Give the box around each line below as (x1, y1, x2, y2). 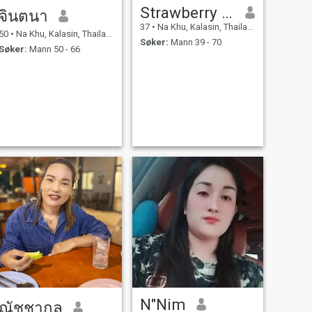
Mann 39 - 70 (168, 37, 221, 48)
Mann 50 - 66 (26, 44, 80, 55)
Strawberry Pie (221, 3, 233, 22)
